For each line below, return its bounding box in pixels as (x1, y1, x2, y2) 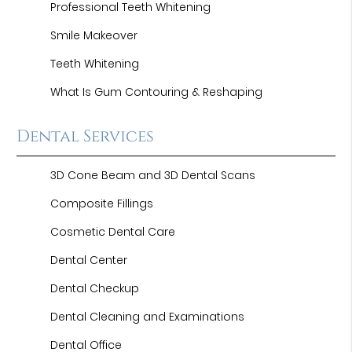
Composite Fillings (50, 196, 154, 211)
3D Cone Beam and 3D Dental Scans (50, 167, 256, 183)
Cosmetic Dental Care (50, 224, 176, 240)
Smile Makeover (50, 27, 138, 43)
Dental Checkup (50, 280, 140, 296)
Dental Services (16, 126, 155, 148)
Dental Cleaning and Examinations (50, 309, 245, 324)
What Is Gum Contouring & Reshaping (50, 84, 263, 100)
